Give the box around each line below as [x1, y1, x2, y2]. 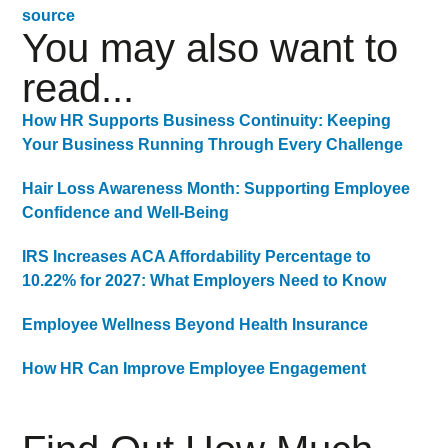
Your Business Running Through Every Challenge [22, 136, 404, 154]
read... [22, 66, 135, 111]
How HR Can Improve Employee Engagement [22, 360, 367, 378]
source [22, 7, 76, 25]
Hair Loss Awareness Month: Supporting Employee [22, 180, 411, 198]
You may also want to [22, 26, 399, 71]
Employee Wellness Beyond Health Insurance [22, 316, 369, 334]
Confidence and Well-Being [22, 204, 230, 222]
